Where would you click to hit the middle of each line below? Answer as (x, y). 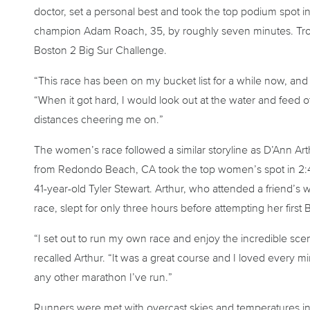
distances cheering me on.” (99, 119)
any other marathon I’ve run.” (103, 277)
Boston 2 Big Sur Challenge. (100, 50)
